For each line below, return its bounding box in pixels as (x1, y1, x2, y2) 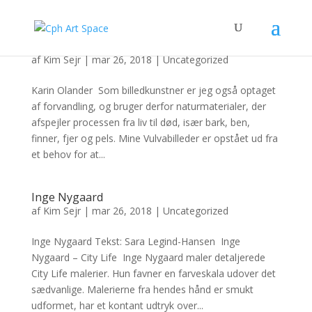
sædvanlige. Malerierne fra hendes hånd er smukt (31, 283, 253, 296)
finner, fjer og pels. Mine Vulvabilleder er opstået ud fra (31, 132, 278, 145)
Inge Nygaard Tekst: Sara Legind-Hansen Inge (31, 235, 240, 248)
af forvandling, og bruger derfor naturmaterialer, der (31, 100, 266, 113)
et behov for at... (31, 148, 105, 161)
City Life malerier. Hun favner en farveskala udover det (31, 267, 276, 280)
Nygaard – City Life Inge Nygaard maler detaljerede (31, 251, 265, 264)
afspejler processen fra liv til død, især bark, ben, (31, 116, 250, 129)
